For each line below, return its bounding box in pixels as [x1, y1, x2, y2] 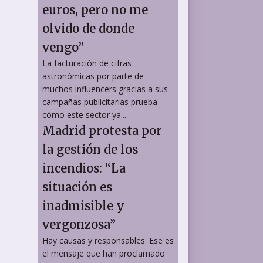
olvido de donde [42, 21, 134, 36]
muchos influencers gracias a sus [42, 83, 168, 95]
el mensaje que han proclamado [42, 247, 165, 259]
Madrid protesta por [42, 123, 162, 138]
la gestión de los [42, 141, 138, 157]
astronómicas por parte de [42, 70, 144, 82]
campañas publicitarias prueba [42, 96, 157, 107]
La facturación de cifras [42, 57, 131, 69]
